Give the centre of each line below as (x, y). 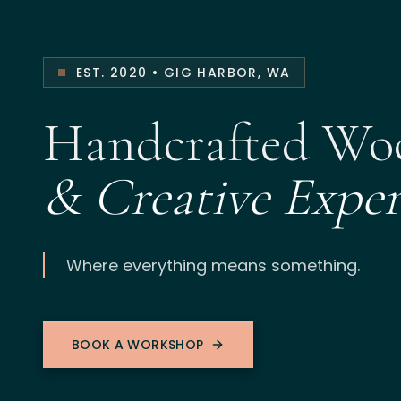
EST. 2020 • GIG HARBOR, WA (183, 72)
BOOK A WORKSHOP (138, 344)
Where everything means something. (213, 265)
